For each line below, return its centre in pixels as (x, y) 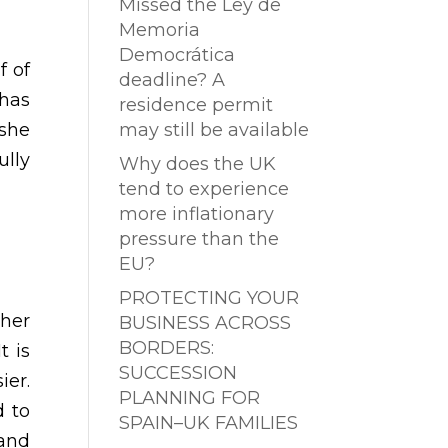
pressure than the (199, 239)
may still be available (214, 130)
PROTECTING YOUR (209, 298)
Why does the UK (198, 164)
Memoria (160, 30)
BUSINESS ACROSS (205, 323)
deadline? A (172, 80)
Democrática (177, 55)
